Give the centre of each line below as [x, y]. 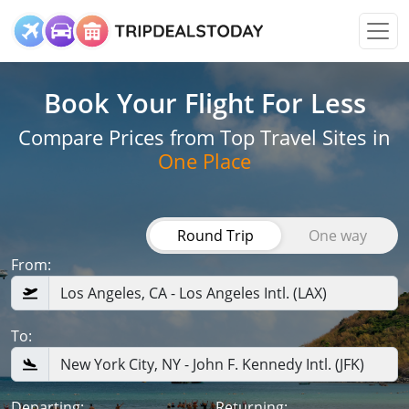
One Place [204, 161]
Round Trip [215, 236]
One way [338, 236]
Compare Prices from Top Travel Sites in [204, 137]
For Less [313, 103]
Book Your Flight [152, 103]
